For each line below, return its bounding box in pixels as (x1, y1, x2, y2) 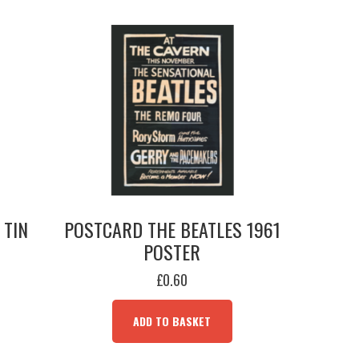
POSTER (143, 237, 201, 266)
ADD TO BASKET (133, 313, 212, 329)
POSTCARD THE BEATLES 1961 (63, 215, 280, 244)
